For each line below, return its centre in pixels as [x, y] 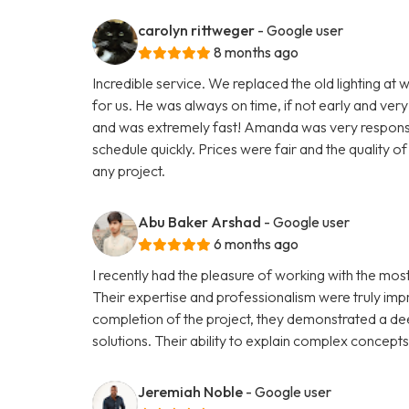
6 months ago [257, 243]
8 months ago [257, 52]
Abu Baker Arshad [200, 221]
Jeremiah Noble [191, 391]
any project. [129, 170]
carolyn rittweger [197, 30]
